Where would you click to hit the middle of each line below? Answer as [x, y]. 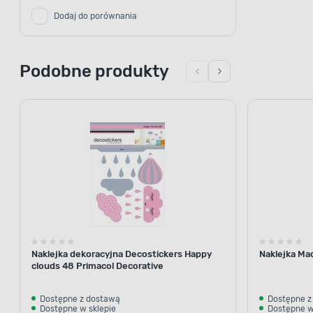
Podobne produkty [94, 71]
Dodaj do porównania [95, 16]
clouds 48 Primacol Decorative [97, 265]
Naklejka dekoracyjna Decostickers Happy [122, 254]
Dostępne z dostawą [80, 299]
